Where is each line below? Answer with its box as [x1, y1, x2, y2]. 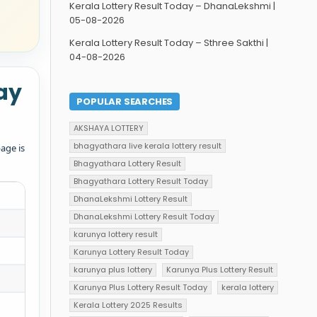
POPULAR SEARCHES [76, 94, 173, 108]
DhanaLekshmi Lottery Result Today [74, 210, 215, 222]
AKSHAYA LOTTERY [74, 122, 144, 134]
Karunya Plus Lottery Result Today [74, 281, 208, 293]
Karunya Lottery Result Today [74, 246, 190, 258]
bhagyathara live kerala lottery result [74, 139, 222, 151]
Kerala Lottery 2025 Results [74, 299, 183, 311]
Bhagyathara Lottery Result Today [74, 175, 209, 187]
